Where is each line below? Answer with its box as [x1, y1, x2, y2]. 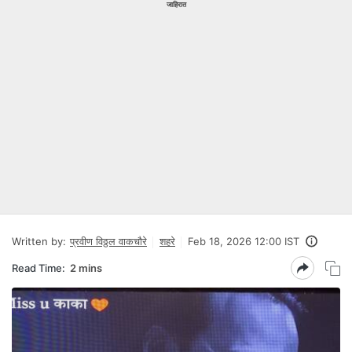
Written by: [12, 235, 66, 247]
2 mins [70, 261, 102, 274]
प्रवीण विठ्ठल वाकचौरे [70, 235, 147, 247]
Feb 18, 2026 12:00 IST [188, 235, 299, 247]
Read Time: [12, 261, 65, 274]
